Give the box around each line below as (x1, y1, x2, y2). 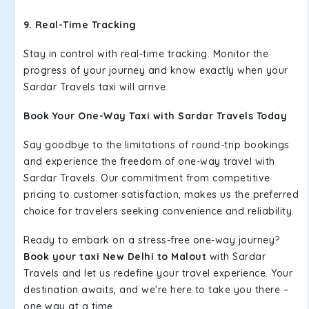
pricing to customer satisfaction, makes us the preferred (23, 188, 299, 201)
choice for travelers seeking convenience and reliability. (23, 205, 295, 217)
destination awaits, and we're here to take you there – (23, 283, 288, 296)
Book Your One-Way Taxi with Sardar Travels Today (23, 110, 287, 122)
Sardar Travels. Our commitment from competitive (23, 172, 270, 184)
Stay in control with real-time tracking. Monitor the (23, 48, 268, 60)
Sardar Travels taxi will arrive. (23, 81, 172, 93)
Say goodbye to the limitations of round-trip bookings (23, 139, 290, 151)
